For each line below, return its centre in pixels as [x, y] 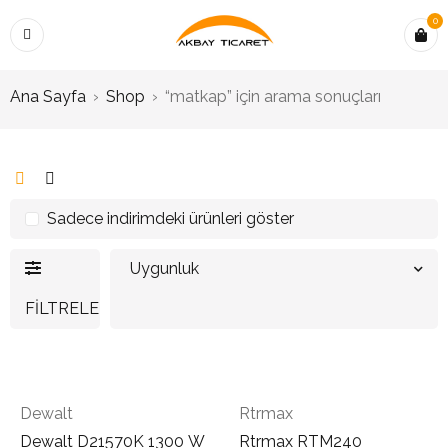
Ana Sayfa [48, 96]
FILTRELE [62, 308]
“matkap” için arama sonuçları [273, 96]
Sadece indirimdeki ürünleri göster [170, 218]
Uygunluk [164, 268]
